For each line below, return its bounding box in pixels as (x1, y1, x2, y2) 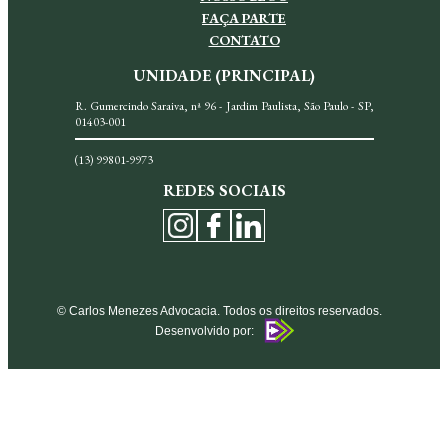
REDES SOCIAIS (162, 180, 286, 202)
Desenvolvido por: (154, 323, 254, 338)
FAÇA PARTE (202, 9, 286, 28)
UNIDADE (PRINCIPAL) (133, 65, 315, 87)
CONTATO (208, 31, 280, 50)
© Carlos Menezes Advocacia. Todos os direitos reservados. (56, 304, 382, 319)
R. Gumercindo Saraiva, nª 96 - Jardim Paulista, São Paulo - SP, (74, 98, 374, 115)
